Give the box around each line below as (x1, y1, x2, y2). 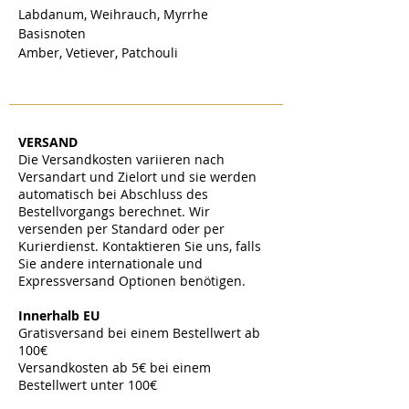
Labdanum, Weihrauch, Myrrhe (18, 5, 208, 24)
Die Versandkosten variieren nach (18, 151, 225, 169)
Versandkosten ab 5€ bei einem (18, 359, 211, 377)
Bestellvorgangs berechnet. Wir (18, 203, 210, 221)
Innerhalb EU (18, 307, 104, 325)
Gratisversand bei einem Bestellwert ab (18, 324, 260, 342)
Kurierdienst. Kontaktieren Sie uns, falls (18, 237, 261, 256)
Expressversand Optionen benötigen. (18, 272, 249, 290)
